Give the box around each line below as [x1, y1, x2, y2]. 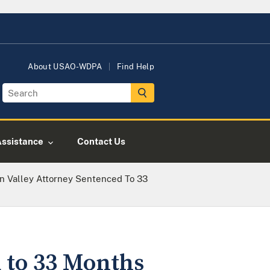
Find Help [117, 62, 154, 71]
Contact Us [77, 136, 125, 146]
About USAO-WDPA [28, 62, 102, 71]
